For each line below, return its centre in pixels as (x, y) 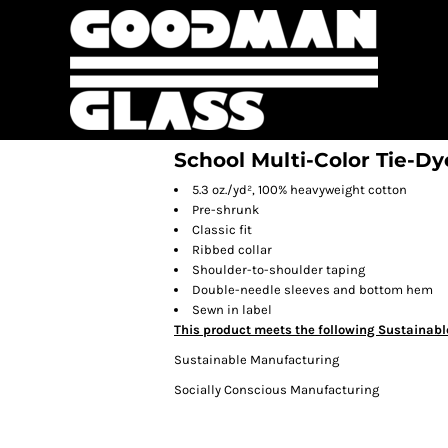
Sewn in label (232, 309)
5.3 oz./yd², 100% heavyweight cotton (299, 189)
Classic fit (222, 229)
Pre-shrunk (225, 209)
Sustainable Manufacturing (256, 359)
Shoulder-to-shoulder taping (278, 269)
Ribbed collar (232, 249)
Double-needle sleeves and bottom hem (312, 289)
